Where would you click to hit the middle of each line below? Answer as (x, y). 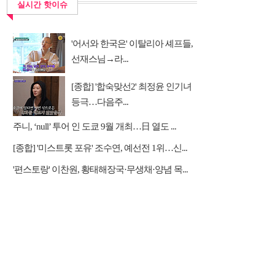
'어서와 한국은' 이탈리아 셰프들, (132, 44)
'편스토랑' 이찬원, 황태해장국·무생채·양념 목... (100, 169)
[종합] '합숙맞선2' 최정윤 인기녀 (131, 87)
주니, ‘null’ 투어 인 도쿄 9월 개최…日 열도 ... (95, 126)
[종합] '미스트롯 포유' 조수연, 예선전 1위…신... (100, 148)
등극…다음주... (100, 102)
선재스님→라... (100, 59)
